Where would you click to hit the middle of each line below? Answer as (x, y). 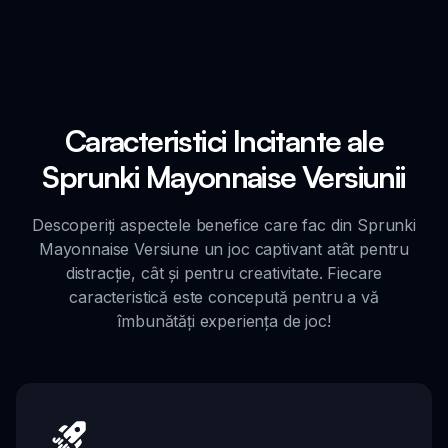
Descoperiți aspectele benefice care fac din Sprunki (224, 224)
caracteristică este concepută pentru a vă (224, 296)
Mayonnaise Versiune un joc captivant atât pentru (224, 248)
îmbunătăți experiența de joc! (224, 320)
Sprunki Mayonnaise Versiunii (224, 176)
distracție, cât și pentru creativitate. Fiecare (224, 272)
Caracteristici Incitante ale (224, 140)
